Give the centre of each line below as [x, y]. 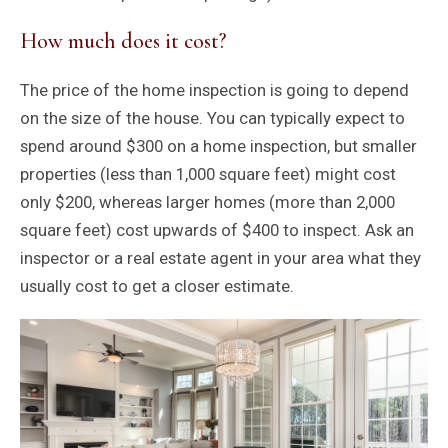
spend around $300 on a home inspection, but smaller [218, 145]
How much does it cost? [122, 40]
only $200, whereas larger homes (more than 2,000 [207, 201]
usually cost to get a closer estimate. [156, 285]
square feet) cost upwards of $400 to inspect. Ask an [216, 229]
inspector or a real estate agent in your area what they [220, 257]
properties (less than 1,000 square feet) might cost [207, 173]
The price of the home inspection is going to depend [214, 89]
